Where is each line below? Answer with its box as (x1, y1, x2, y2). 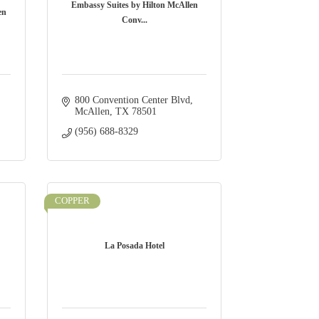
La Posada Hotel (104, 241, 164, 251)
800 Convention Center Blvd (74, 95, 190, 106)
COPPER (55, 196, 90, 206)
